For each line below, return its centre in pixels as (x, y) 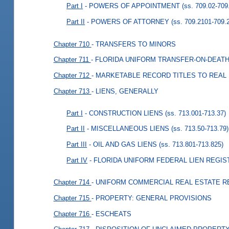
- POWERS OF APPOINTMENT (133, 6)
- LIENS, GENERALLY (125, 91)
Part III (77, 144)
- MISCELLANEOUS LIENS (128, 129)
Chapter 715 (72, 198)
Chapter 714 (72, 182)
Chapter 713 (72, 91)
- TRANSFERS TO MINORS (133, 44)
